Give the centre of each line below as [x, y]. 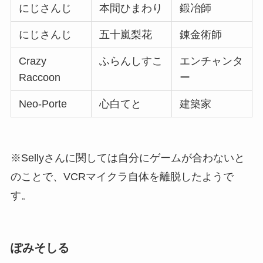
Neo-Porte [43, 104]
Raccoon [40, 77]
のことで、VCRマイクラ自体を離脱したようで [122, 177]
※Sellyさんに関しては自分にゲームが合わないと [127, 158]
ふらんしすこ [131, 61]
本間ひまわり [131, 8]
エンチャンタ [212, 61]
